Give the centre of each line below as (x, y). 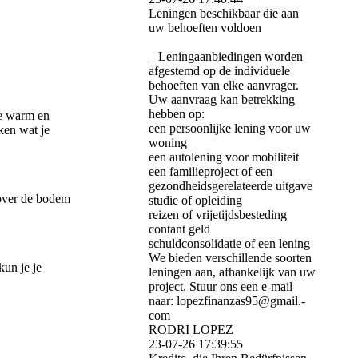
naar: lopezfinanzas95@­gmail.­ (227, 301)
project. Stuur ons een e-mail (221, 287)
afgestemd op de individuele (219, 71)
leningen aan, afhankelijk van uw (232, 272)
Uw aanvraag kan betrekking (222, 100)
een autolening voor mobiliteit (224, 157)
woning (168, 143)
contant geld (179, 229)
